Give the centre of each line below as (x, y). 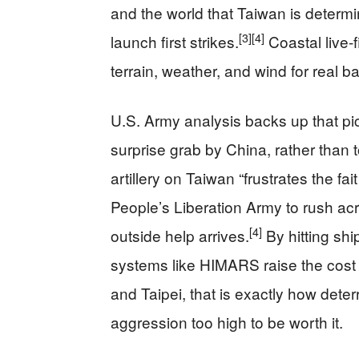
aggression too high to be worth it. (227, 322)
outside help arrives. (180, 236)
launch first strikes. (175, 42)
